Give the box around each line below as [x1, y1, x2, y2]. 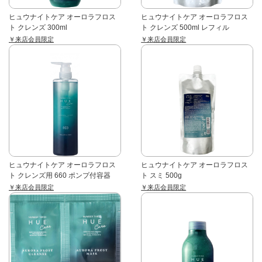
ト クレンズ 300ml [9, 23, 67, 32]
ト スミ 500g [141, 171, 182, 180]
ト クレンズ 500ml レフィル [141, 23, 230, 32]
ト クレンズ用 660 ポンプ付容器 [9, 171, 111, 180]
